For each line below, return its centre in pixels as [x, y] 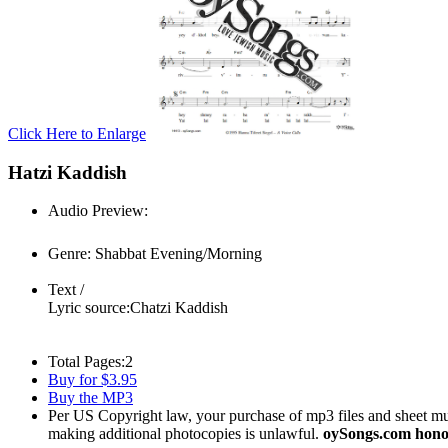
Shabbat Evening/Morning [176, 254]
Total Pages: [86, 362]
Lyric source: [89, 308]
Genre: [69, 254]
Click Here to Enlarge [77, 133]
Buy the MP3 [90, 398]
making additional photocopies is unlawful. [185, 434]
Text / [66, 290]
